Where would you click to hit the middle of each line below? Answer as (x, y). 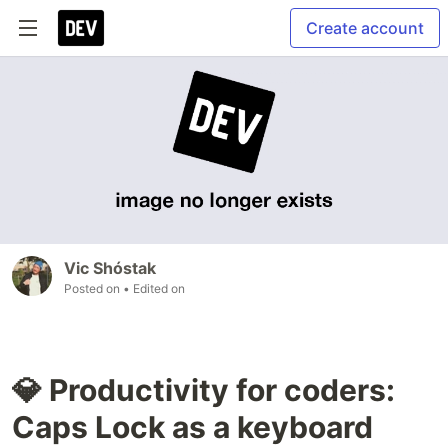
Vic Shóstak (110, 268)
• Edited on (154, 289)
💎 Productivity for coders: (203, 390)
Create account (365, 28)
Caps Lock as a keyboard (192, 427)
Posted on (93, 289)
